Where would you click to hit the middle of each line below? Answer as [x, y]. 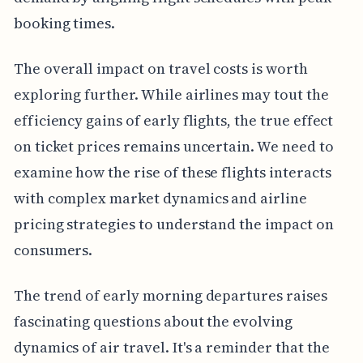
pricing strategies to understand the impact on [173, 224]
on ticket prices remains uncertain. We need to [173, 146]
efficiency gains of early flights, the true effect [173, 120]
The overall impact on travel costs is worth [160, 68]
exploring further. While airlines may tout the [171, 94]
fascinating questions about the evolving [153, 321]
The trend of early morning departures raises [170, 295]
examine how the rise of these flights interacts [172, 172]
